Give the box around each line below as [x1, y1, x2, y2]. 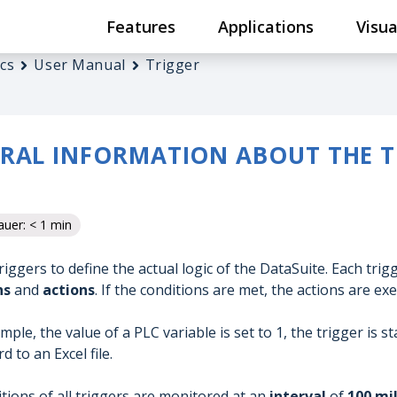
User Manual [34, 55, 126, 74]
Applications [218, 16, 314, 37]
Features [106, 16, 175, 37]
